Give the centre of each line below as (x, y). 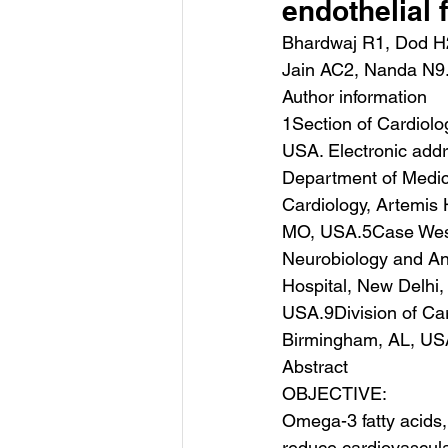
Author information (354, 96)
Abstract (315, 366)
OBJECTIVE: (334, 393)
